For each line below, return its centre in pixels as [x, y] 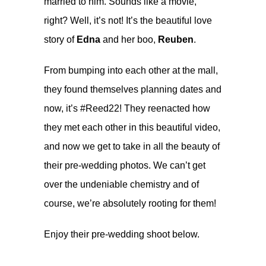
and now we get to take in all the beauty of [132, 146]
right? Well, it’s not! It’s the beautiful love [128, 20]
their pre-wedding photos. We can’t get [125, 165]
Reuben [176, 39]
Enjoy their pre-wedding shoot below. [122, 234]
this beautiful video [178, 127]
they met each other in [91, 127]
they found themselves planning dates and [133, 89]
